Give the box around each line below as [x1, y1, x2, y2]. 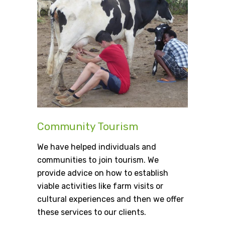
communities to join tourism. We [37, 155, 159, 165]
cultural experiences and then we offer [37, 194, 184, 204]
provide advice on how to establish [37, 168, 168, 178]
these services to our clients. [37, 207, 146, 217]
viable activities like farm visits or [37, 181, 163, 191]
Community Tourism [37, 120, 138, 133]
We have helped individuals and [37, 142, 156, 152]
